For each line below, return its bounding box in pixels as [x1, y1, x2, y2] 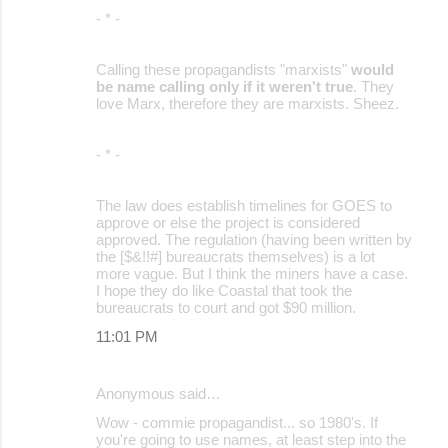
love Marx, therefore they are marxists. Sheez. [96, 94, 399, 112]
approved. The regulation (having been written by [96, 230, 412, 248]
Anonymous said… [96, 384, 221, 402]
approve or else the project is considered [96, 213, 360, 231]
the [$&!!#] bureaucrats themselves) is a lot [96, 247, 375, 265]
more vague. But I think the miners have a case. [96, 264, 408, 282]
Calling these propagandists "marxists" [96, 60, 351, 78]
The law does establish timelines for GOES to [96, 196, 392, 214]
